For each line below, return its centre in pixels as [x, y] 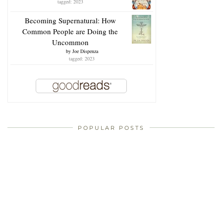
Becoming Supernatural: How [70, 20]
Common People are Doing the [70, 31]
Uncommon [70, 42]
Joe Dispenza [85, 51]
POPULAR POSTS [111, 128]
